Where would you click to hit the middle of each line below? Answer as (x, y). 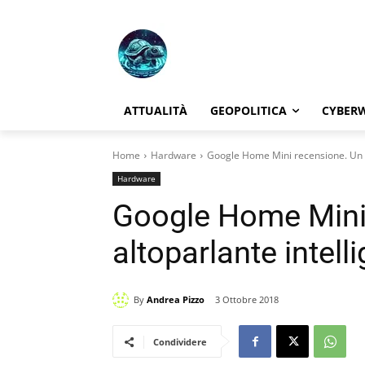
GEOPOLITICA (248, 110)
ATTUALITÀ (156, 110)
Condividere (180, 342)
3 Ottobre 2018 (247, 300)
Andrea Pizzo (176, 299)
